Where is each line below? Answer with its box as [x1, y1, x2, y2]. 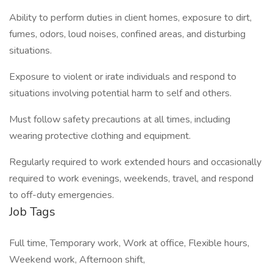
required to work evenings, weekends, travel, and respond [9, 172, 253, 185]
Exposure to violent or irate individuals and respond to [9, 70, 236, 83]
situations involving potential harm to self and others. [9, 87, 232, 100]
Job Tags [9, 204, 55, 220]
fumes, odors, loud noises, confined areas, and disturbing [9, 27, 246, 41]
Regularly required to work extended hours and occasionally [9, 155, 261, 169]
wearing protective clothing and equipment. [9, 129, 191, 143]
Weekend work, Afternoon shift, [9, 253, 145, 266]
